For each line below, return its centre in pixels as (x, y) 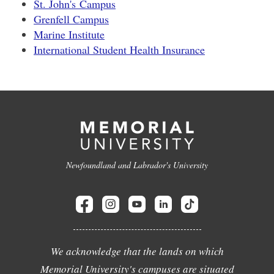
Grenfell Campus (71, 19)
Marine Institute (69, 34)
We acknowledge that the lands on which (137, 251)
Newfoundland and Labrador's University (137, 165)
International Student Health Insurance (119, 50)
